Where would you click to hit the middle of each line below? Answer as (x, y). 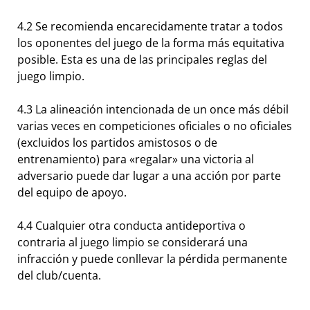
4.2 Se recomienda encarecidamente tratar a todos (150, 27)
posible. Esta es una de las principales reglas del (142, 60)
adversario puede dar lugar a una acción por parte (149, 176)
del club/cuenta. (59, 276)
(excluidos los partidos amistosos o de (117, 143)
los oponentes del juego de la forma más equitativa (151, 43)
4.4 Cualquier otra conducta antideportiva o (131, 226)
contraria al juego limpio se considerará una (133, 243)
